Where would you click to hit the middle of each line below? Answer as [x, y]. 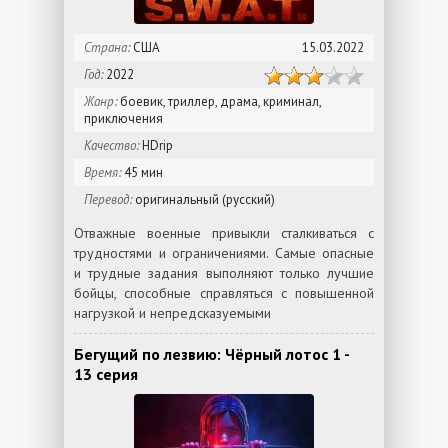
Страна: [107, 47]
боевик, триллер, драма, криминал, [219, 101]
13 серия [106, 374]
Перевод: [108, 199]
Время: [102, 172]
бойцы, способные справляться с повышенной [224, 293]
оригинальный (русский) [203, 199]
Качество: [111, 145]
